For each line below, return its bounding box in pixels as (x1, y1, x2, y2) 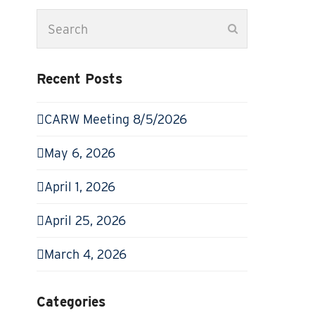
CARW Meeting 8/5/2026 (44, 112, 188, 127)
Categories (37, 293, 106, 311)
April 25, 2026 (44, 213, 127, 229)
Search (36, 11, 77, 26)
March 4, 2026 (44, 247, 127, 262)
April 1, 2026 (44, 179, 116, 195)
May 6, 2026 (44, 146, 116, 161)
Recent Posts (37, 70, 123, 88)
